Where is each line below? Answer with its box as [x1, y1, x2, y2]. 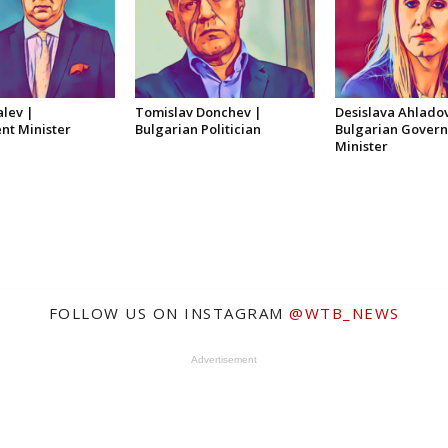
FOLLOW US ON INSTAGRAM [48, 303, 289, 323]
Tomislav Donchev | [134, 103, 262, 121]
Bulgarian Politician [134, 120, 261, 138]
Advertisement [190, 354, 257, 365]
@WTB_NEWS [289, 303, 400, 323]
